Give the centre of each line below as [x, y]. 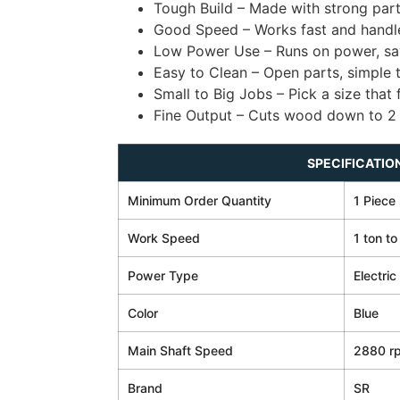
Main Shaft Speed [180, 350]
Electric [375, 275]
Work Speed [164, 237]
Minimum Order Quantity [200, 200]
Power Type [163, 275]
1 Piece [375, 200]
